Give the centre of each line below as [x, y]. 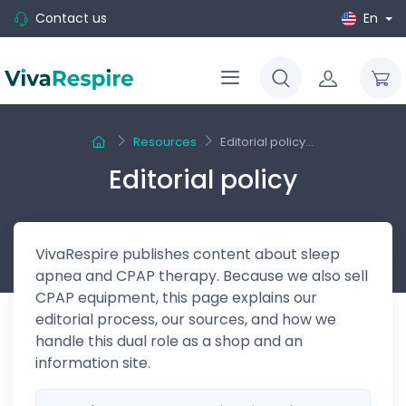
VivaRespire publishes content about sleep [188, 254]
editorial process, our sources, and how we [186, 319]
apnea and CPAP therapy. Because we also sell [202, 276]
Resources [165, 142]
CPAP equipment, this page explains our [176, 298]
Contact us [71, 18]
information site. [93, 363]
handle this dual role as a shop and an [169, 341]
